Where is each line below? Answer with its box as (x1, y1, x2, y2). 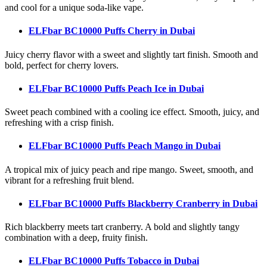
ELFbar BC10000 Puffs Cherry (29, 26, 160, 36)
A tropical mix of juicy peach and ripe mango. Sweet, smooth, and (5, 164, 253, 175)
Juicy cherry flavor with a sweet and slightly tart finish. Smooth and (5, 49, 258, 60)
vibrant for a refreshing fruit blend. (5, 175, 134, 185)
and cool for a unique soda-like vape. (5, 2, 144, 13)
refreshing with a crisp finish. (5, 117, 114, 128)
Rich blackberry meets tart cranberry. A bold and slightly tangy (5, 222, 240, 232)
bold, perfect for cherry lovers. (5, 60, 119, 70)
